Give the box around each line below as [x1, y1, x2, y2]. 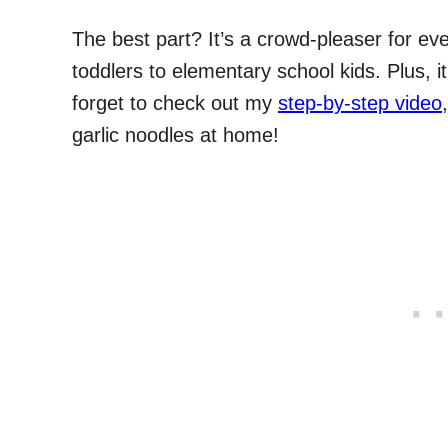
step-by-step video [278, 92, 442, 114]
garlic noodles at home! [72, 124, 279, 146]
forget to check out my [72, 92, 278, 114]
